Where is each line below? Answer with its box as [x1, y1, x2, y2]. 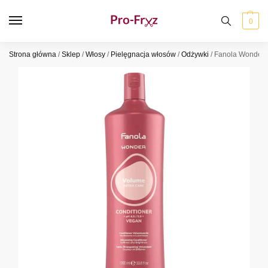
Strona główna [9, 50, 56, 59]
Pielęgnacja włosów [111, 50, 176, 59]
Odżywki [181, 50, 209, 59]
